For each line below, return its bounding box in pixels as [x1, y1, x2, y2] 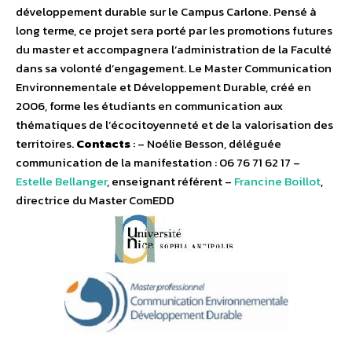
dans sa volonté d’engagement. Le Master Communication [16, 59, 332, 78]
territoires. [16, 134, 76, 153]
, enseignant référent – [107, 172, 234, 191]
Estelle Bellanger [16, 172, 107, 191]
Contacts [76, 134, 130, 153]
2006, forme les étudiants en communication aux [16, 97, 283, 115]
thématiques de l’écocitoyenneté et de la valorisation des [16, 115, 333, 134]
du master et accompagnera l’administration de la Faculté [16, 40, 332, 59]
